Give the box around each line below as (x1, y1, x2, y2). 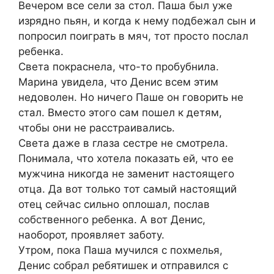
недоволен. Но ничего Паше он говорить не (18, 91, 243, 104)
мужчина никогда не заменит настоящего (18, 168, 234, 180)
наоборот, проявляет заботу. (18, 229, 165, 242)
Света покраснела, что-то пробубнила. (18, 61, 219, 73)
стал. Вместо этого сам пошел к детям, (18, 106, 222, 119)
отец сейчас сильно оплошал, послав (18, 198, 210, 211)
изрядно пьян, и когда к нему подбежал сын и (18, 15, 256, 28)
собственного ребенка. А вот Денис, (18, 213, 206, 226)
